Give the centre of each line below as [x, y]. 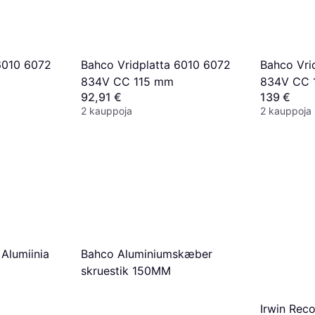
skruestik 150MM [126, 271]
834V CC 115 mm [127, 81]
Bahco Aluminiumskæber [147, 254]
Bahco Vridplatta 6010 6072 [156, 64]
